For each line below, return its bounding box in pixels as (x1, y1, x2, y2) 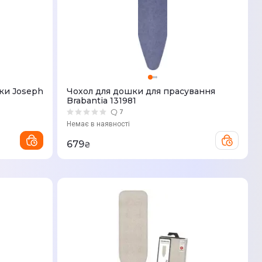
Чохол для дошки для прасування (67, 86, 215, 96)
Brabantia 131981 (67, 95, 136, 106)
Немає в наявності (67, 120, 130, 128)
